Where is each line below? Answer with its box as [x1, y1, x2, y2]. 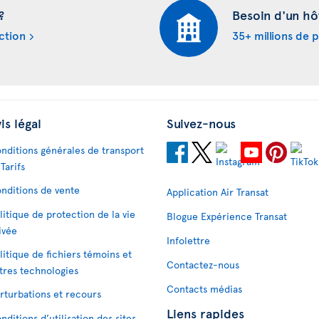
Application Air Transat [167, 184, 268, 199]
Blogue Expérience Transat [167, 209, 287, 223]
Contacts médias [167, 281, 242, 296]
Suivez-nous [167, 113, 236, 132]
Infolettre [167, 233, 210, 247]
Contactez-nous [167, 257, 239, 271]
